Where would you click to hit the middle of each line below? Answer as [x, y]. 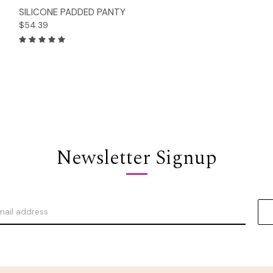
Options [136, 9]
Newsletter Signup [136, 158]
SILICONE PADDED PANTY [72, 12]
